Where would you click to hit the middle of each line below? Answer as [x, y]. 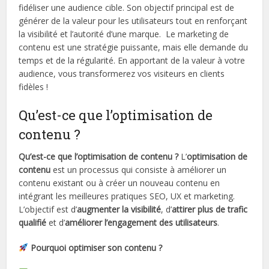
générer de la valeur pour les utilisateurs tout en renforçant [133, 20]
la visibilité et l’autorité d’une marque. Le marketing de [124, 34]
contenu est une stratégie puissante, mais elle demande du [134, 47]
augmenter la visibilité [119, 209]
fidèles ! [34, 86]
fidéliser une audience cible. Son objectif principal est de [127, 7]
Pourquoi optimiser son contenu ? [95, 247]
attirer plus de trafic [210, 209]
